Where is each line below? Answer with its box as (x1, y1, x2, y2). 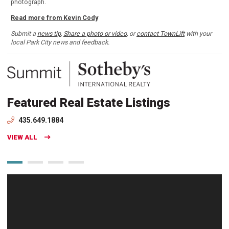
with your (185, 30, 212, 38)
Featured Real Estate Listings (7, 95, 170, 110)
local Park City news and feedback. (11, 38, 109, 47)
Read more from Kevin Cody (11, 14, 98, 22)
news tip (37, 30, 61, 38)
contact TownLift (136, 30, 185, 38)
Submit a (11, 30, 37, 38)
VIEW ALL (7, 133, 37, 141)
